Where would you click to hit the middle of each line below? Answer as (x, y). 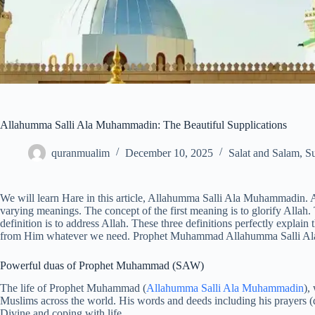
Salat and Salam (264, 153)
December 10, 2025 (169, 153)
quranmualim (81, 153)
